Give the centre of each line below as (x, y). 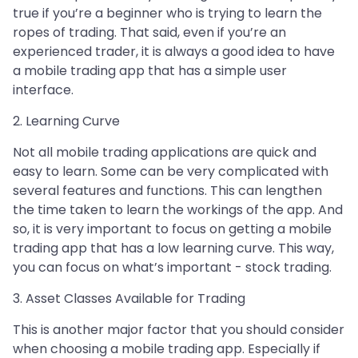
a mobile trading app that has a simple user (150, 71)
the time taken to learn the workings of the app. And (178, 210)
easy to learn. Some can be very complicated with (171, 172)
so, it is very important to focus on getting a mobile (172, 229)
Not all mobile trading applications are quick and (165, 153)
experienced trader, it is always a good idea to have (174, 52)
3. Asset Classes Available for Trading (129, 299)
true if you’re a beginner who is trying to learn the (167, 14)
